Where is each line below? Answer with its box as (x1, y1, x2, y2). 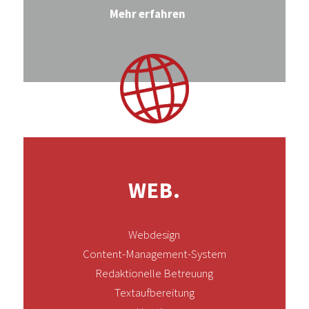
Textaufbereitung (114, 284, 195, 300)
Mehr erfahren (109, 6, 186, 22)
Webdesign (128, 226, 181, 242)
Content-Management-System (82, 246, 226, 261)
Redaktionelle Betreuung (95, 265, 214, 281)
